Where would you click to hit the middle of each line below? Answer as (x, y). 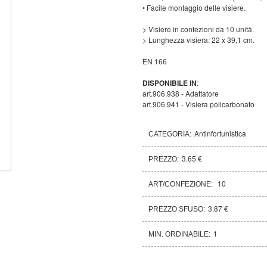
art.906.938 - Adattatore (181, 93)
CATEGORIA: (170, 134)
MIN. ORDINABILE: (179, 234)
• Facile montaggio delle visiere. (194, 7)
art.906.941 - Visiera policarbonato (198, 104)
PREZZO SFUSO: (177, 209)
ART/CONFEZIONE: (181, 184)
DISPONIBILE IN (170, 83)
